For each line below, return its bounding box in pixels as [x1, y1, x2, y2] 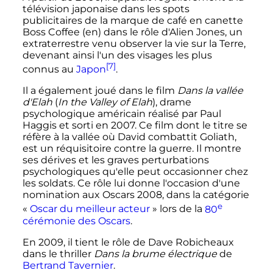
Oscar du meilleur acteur [29, 203, 150, 215]
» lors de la [152, 203, 205, 215]
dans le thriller [22, 247, 94, 260]
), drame [152, 96, 191, 108]
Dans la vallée [177, 85, 243, 97]
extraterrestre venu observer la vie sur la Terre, [22, 38, 246, 49]
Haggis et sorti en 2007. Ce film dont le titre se [22, 119, 247, 132]
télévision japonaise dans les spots [22, 3, 190, 15]
